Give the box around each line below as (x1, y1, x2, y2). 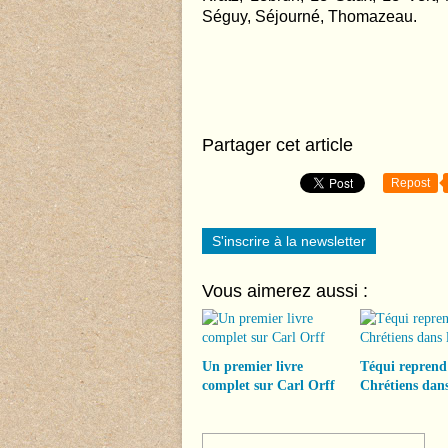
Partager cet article (202, 135, 353, 155)
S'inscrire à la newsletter (212, 233, 366, 249)
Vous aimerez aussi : (202, 281, 368, 301)
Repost (391, 176, 430, 190)
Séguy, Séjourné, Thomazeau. (202, 8, 417, 25)
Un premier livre (202, 359, 303, 374)
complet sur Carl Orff (202, 378, 335, 393)
